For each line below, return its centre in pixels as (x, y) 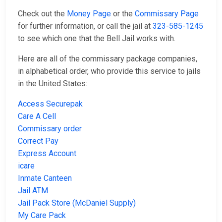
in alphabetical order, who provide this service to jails (109, 71)
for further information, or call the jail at (85, 26)
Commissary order (50, 129)
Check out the (42, 14)
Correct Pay (38, 141)
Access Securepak (50, 104)
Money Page (89, 14)
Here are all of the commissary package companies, (108, 59)
